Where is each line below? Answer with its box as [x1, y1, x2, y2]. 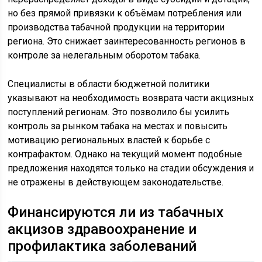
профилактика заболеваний [8, 237, 197, 254]
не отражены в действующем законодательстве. [8, 176, 224, 188]
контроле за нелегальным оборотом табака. [8, 49, 201, 61]
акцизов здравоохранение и [8, 220, 197, 237]
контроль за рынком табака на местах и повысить [8, 120, 228, 132]
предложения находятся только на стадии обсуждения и [8, 162, 254, 174]
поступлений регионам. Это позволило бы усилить [8, 106, 230, 118]
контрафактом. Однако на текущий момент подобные [8, 148, 243, 160]
